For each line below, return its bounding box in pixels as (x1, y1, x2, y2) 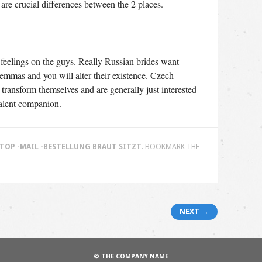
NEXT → (179, 207, 209, 216)
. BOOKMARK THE (141, 142, 199, 151)
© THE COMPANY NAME (94, 252, 168, 260)
